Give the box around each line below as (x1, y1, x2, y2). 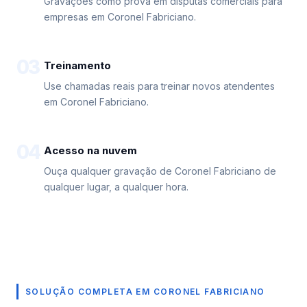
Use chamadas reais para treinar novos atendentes (44, 80, 275, 92)
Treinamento (44, 59, 111, 72)
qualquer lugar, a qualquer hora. (44, 181, 188, 193)
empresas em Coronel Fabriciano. (44, 11, 196, 23)
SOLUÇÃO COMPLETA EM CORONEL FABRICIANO (25, 286, 265, 297)
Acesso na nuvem (44, 144, 137, 157)
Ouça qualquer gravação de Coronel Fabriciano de (44, 165, 276, 177)
